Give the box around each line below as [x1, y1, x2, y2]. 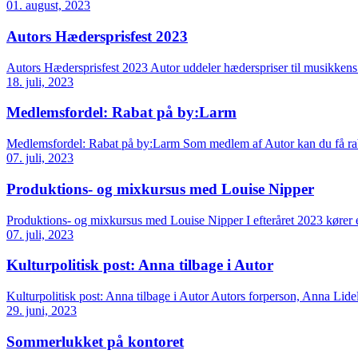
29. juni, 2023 [6, 304, 77, 317]
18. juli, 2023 [6, 74, 74, 89]
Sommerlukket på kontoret [6, 332, 184, 350]
